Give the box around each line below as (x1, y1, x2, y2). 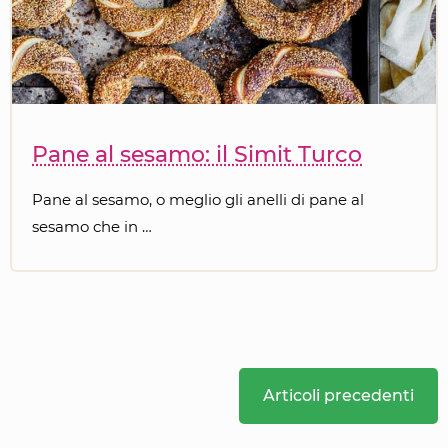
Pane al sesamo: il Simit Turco (32, 140, 362, 168)
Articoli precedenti (263, 385, 414, 405)
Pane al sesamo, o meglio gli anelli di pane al (32, 189, 364, 209)
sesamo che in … (32, 216, 152, 236)
